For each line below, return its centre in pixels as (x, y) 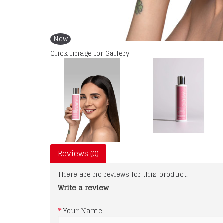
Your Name (83, 211)
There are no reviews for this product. (123, 175)
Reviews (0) (78, 154)
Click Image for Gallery (90, 54)
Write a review (83, 188)
